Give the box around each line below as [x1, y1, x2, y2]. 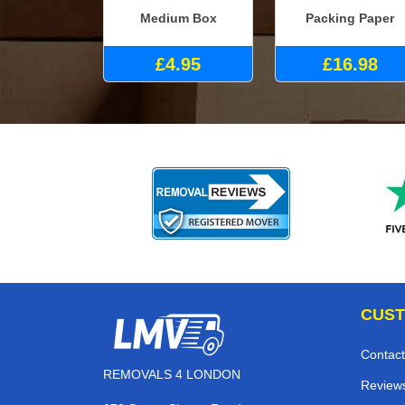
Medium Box [139, 11, 217, 26]
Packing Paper [306, 11, 394, 26]
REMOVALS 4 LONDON [103, 366, 240, 381]
